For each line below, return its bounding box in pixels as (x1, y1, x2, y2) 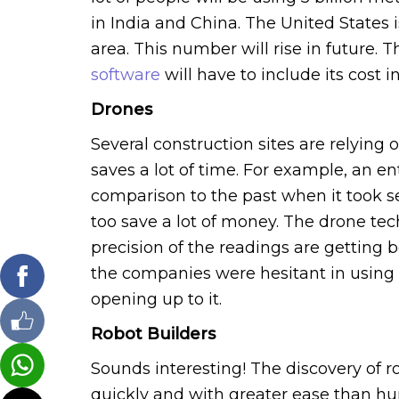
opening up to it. (91, 289, 222, 309)
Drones (91, 99, 152, 119)
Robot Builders (91, 323, 216, 344)
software (91, 64, 160, 85)
